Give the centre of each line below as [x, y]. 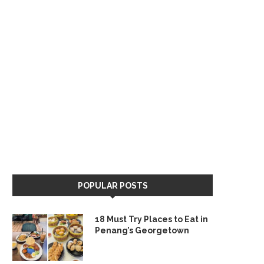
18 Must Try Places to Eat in [151, 219]
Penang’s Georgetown [142, 230]
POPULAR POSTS [113, 186]
